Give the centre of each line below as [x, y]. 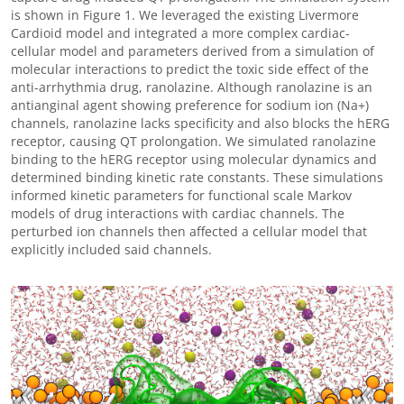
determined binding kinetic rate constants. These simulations [197, 177]
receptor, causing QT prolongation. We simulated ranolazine [193, 141]
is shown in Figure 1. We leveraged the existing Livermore [185, 15]
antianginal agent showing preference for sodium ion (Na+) [190, 105]
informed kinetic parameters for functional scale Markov [181, 195]
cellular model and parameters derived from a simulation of [193, 51]
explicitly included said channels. [111, 249]
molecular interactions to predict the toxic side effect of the [190, 69]
